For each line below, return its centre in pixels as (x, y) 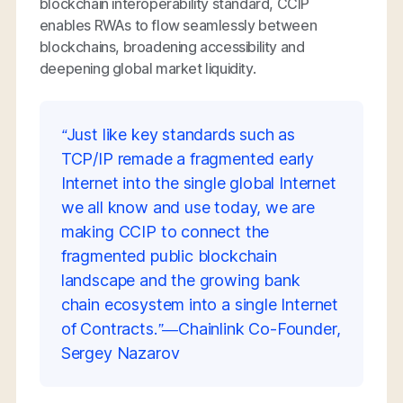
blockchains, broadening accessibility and (172, 46)
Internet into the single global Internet (198, 183)
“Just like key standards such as (178, 134)
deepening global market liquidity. (148, 68)
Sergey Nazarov (120, 353)
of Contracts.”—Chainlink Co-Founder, (201, 328)
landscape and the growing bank (180, 280)
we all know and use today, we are (188, 207)
